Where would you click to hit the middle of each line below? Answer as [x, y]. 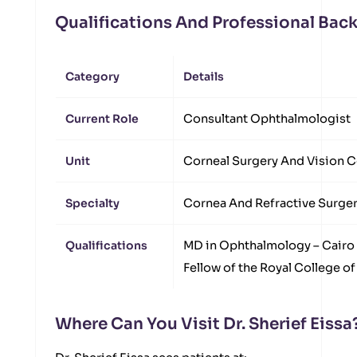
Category [92, 76]
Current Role [102, 119]
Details [204, 76]
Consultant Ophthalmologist [267, 119]
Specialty [92, 203]
